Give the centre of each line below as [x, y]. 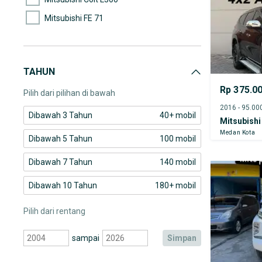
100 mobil [178, 139]
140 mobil [178, 162]
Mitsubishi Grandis [78, 55]
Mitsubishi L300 [73, 74]
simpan [185, 238]
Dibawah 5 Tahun [61, 139]
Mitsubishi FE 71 [74, 18]
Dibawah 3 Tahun [61, 115]
